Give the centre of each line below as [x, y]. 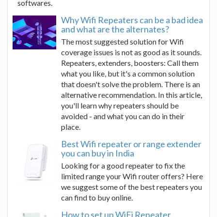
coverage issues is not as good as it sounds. [131, 52]
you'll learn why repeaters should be [120, 105]
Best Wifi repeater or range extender [131, 144]
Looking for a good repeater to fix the [123, 165]
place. [71, 127]
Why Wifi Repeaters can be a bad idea [132, 20]
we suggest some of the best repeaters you [132, 187]
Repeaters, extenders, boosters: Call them [130, 63]
